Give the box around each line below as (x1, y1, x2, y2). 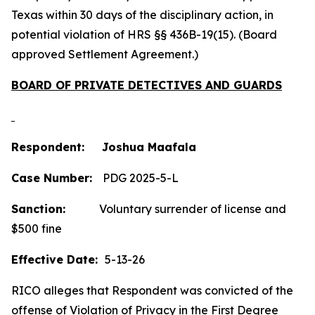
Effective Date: (11, 252, 105, 266)
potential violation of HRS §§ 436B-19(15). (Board (11, 27, 277, 41)
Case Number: (11, 171, 103, 185)
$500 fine (11, 221, 62, 236)
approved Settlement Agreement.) (11, 47, 198, 61)
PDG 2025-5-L (103, 171, 179, 185)
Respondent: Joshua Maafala (11, 140, 196, 154)
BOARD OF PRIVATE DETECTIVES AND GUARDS (11, 78, 282, 92)
